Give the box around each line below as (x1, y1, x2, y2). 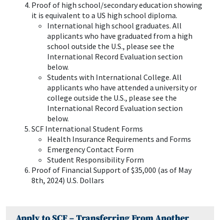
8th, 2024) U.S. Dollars (31, 175, 104, 185)
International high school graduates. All (47, 21, 182, 30)
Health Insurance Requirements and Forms (47, 134, 191, 144)
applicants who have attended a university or (47, 82, 197, 92)
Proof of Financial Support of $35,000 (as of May (31, 165, 192, 175)
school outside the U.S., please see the (47, 41, 174, 51)
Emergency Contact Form (47, 144, 134, 154)
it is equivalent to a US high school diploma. (31, 10, 177, 20)
